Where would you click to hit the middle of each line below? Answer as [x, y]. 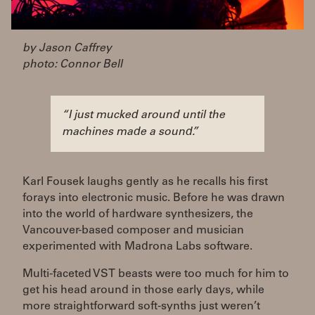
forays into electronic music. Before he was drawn [154, 198]
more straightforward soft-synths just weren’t [141, 306]
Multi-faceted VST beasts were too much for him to [156, 274]
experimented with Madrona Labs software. [137, 246]
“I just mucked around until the [143, 115]
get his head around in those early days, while [143, 290]
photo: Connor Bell [72, 64]
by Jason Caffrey [67, 48]
